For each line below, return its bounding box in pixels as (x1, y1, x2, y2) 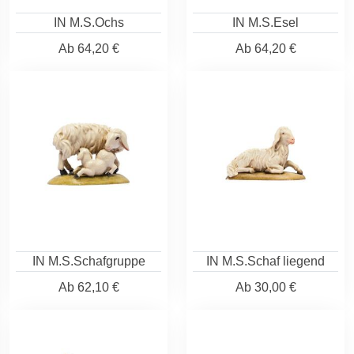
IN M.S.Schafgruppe (32, 254, 145, 268)
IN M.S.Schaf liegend (206, 254, 325, 268)
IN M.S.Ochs (53, 16, 124, 29)
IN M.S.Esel (232, 16, 299, 29)
